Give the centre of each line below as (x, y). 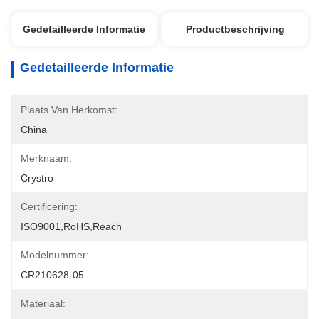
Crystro (37, 178)
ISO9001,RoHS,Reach (71, 226)
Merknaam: (46, 158)
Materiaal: (43, 303)
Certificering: (49, 206)
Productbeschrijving (235, 29)
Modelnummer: (55, 255)
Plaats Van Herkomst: (69, 110)
